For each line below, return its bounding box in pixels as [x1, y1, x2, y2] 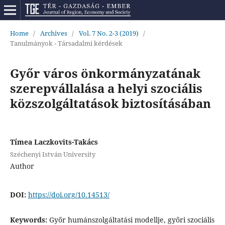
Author [10, 161, 34, 171]
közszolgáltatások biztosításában [10, 94, 211, 111]
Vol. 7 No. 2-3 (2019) [78, 28, 139, 38]
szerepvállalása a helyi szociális [10, 79, 202, 96]
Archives [40, 28, 67, 38]
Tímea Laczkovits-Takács [10, 137, 98, 147]
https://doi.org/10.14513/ [28, 189, 109, 199]
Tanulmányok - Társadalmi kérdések [10, 38, 123, 48]
